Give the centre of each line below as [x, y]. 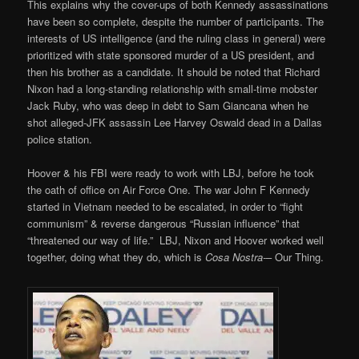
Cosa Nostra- [234, 257]
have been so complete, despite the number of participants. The [176, 22]
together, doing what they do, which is [115, 257]
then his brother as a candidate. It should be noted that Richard [174, 72]
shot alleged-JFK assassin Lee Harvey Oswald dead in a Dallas [175, 123]
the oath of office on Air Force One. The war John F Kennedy [169, 190]
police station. [60, 139]
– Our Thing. [295, 257]
